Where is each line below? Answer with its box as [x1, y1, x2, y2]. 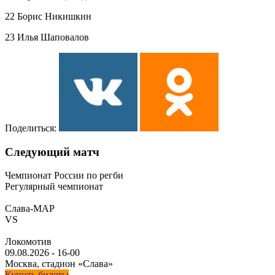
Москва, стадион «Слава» [5, 258, 113, 269]
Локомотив [5, 236, 52, 247]
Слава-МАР [5, 203, 55, 214]
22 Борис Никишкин [5, 10, 91, 21]
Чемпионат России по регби [5, 170, 123, 181]
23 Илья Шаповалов [5, 31, 89, 42]
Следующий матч [5, 145, 99, 158]
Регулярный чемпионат [5, 181, 103, 192]
